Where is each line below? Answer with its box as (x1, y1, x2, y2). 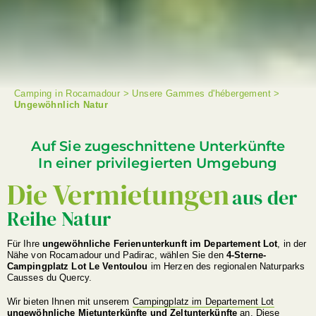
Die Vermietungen (6, 176, 229, 214)
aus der (231, 184, 297, 212)
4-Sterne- (226, 250, 267, 261)
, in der (277, 238, 307, 250)
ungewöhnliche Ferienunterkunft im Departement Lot (42, 238, 278, 250)
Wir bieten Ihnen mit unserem (6, 296, 133, 307)
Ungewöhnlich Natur (14, 99, 109, 111)
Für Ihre (6, 238, 42, 250)
